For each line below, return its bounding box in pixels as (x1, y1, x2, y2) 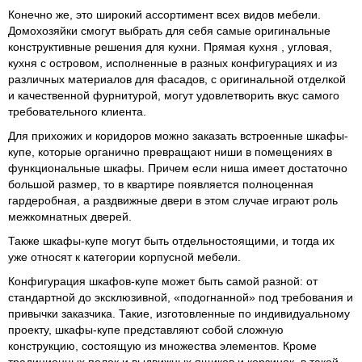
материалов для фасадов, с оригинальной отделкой (65, 72, 346, 86)
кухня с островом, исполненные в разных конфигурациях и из (8, 56, 337, 69)
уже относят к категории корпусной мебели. (8, 250, 241, 263)
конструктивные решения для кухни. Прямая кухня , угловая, (8, 40, 332, 53)
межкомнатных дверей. (8, 209, 132, 223)
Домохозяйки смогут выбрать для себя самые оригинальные (8, 23, 330, 37)
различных (8, 72, 65, 86)
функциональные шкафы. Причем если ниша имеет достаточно (8, 161, 347, 175)
